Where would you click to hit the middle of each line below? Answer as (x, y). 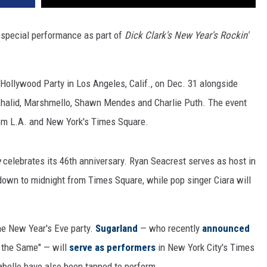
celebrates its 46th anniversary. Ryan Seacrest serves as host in (129, 161)
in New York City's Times (205, 248)
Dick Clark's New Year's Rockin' (187, 35)
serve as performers (112, 248)
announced (226, 229)
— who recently (170, 229)
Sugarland (117, 229)
